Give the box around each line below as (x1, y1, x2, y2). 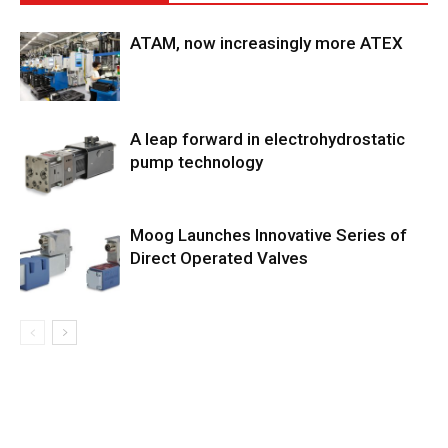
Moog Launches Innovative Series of (130, 225, 407, 246)
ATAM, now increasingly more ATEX (130, 33, 403, 54)
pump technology (130, 152, 263, 173)
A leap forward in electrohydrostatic (130, 129, 405, 150)
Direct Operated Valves (130, 248, 308, 269)
